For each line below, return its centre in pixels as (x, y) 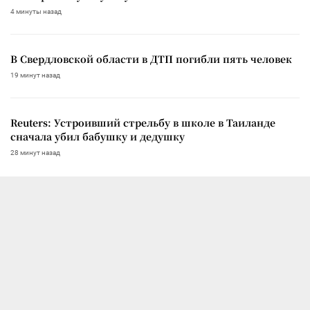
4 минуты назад (36, 11)
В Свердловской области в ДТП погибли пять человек (151, 58)
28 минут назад (35, 152)
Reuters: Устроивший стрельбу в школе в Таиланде (143, 122)
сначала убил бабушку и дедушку (98, 136)
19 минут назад (35, 75)
